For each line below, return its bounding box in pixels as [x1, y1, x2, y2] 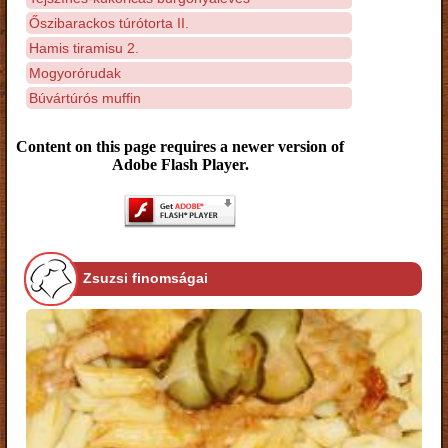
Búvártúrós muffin [29, 89, 141, 106]
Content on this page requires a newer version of [16, 138, 344, 155]
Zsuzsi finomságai [83, 270, 208, 287]
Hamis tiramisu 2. [29, 39, 139, 56]
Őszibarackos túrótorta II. [29, 14, 189, 31]
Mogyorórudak [29, 64, 121, 81]
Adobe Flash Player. [111, 156, 249, 173]
